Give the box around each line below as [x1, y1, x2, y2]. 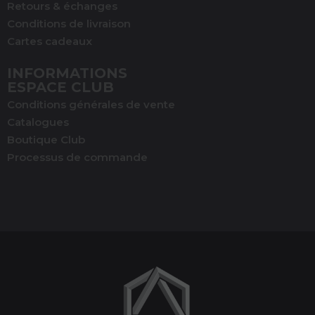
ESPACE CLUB [7, 78, 114, 96]
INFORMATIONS [7, 64, 127, 82]
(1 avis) [132, 277, 169, 290]
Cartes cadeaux [7, 34, 92, 48]
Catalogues [7, 115, 69, 129]
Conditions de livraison [7, 16, 131, 30]
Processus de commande [7, 150, 148, 164]
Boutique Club [7, 132, 85, 146]
